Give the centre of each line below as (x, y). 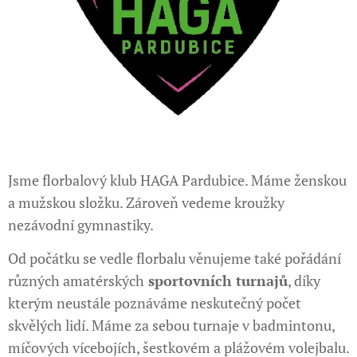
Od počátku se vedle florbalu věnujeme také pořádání (175, 258)
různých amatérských (76, 280)
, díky (304, 280)
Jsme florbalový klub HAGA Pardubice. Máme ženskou (177, 180)
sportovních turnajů (216, 280)
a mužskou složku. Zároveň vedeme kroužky (146, 202)
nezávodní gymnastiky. (81, 225)
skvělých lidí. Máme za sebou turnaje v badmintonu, (171, 325)
